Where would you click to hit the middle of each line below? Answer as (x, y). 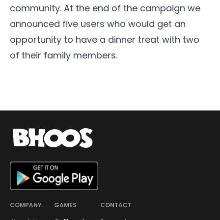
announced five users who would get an (98, 24)
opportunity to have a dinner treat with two (105, 39)
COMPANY (26, 205)
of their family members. (64, 55)
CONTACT (116, 205)
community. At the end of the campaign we (105, 8)
